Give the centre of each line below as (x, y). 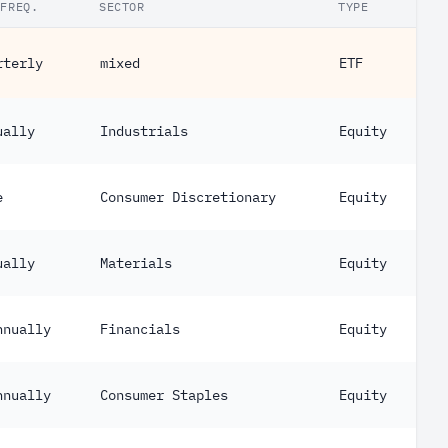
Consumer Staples (164, 395)
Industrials (144, 131)
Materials (136, 263)
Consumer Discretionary (188, 197)
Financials (140, 329)
